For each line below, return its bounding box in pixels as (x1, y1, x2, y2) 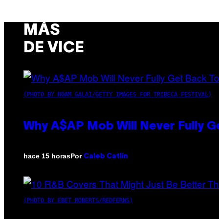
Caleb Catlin (84, 153, 128, 160)
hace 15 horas (23, 152, 70, 160)
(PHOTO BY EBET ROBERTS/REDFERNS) (23, 197, 133, 204)
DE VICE (23, 41, 84, 56)
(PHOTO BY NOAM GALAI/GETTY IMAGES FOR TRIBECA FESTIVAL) (23, 90, 212, 98)
